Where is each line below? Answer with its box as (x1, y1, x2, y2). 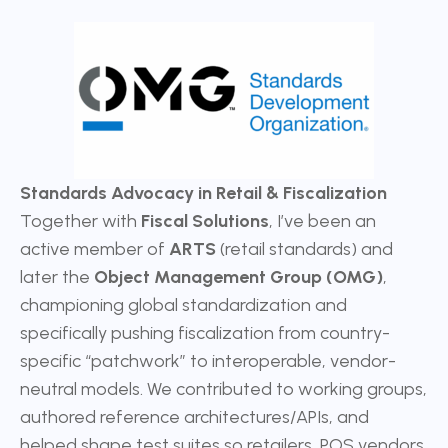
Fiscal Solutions (141, 210, 269, 233)
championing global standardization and (20, 294, 347, 317)
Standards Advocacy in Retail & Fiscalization (20, 182, 387, 205)
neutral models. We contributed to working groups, (20, 378, 427, 401)
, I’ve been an (269, 210, 376, 233)
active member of (20, 238, 169, 261)
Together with (20, 210, 141, 233)
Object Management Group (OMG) (94, 266, 383, 289)
